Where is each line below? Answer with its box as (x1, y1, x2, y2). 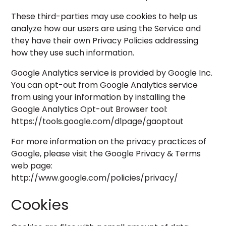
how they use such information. (11, 47, 135, 59)
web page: (11, 160, 53, 172)
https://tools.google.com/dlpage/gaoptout (11, 116, 184, 127)
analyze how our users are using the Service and (11, 23, 201, 34)
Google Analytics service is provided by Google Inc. (11, 67, 213, 79)
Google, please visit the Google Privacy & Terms (11, 148, 201, 159)
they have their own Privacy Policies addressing (11, 35, 199, 46)
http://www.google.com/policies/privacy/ (11, 172, 179, 184)
